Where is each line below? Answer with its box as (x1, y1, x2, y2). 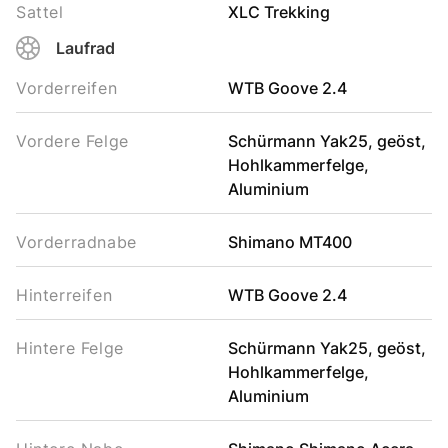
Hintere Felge (16, 338, 124, 358)
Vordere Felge (16, 131, 129, 151)
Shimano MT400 (227, 232, 352, 252)
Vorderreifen (16, 78, 118, 98)
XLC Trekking (227, 2, 330, 22)
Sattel (16, 2, 64, 22)
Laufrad (56, 38, 115, 58)
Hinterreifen (16, 285, 113, 305)
